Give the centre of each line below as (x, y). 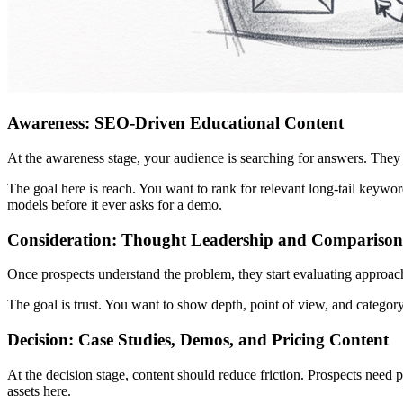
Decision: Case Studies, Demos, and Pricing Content (198, 340)
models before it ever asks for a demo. (115, 204)
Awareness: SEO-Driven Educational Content (175, 123)
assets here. (39, 390)
